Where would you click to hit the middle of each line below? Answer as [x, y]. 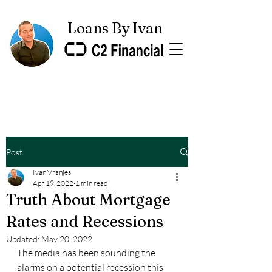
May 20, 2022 [67, 239]
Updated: [24, 239]
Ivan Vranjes [52, 172]
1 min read [92, 183]
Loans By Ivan [115, 28]
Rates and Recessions [85, 222]
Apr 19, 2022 [53, 183]
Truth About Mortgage [88, 200]
